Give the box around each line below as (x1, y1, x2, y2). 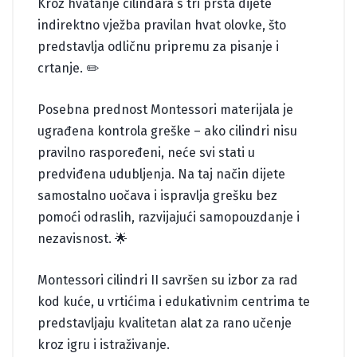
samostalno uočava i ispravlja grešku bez (37, 187, 277, 203)
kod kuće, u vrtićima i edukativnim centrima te (37, 293, 310, 309)
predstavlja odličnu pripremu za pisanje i (37, 38, 279, 54)
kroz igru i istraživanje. (37, 336, 170, 352)
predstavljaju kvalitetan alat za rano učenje (37, 315, 292, 331)
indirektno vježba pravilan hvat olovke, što (37, 17, 286, 33)
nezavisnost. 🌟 (37, 230, 127, 246)
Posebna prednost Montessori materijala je (37, 101, 293, 117)
